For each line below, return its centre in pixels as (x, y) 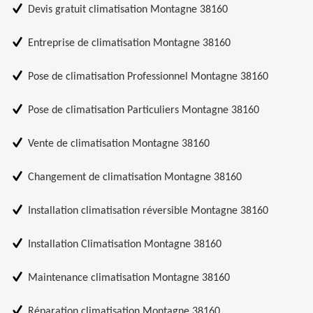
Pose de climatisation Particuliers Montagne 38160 (144, 111)
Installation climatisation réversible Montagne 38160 (148, 211)
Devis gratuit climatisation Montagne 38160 (128, 10)
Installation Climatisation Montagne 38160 (125, 245)
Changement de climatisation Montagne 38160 (135, 178)
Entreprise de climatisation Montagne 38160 (129, 44)
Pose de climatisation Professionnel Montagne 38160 (148, 77)
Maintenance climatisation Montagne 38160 (129, 278)
